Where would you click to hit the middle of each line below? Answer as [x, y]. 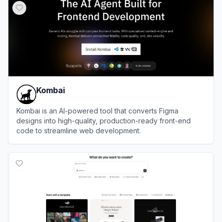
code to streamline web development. [79, 130]
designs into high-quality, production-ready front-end [104, 120]
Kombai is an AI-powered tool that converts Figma [97, 111]
